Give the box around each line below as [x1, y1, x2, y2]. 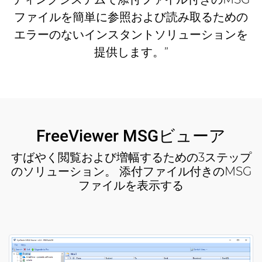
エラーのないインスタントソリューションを [14, 27, 248, 42]
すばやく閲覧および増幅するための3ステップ [11, 150, 251, 164]
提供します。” [94, 44, 168, 59]
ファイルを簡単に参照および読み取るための [14, 9, 248, 24]
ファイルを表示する [78, 178, 184, 192]
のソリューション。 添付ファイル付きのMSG [11, 164, 251, 178]
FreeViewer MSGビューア [36, 126, 226, 146]
